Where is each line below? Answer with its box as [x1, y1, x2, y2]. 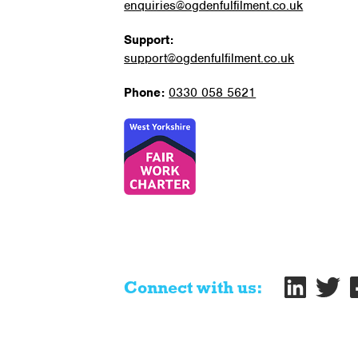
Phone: [124, 85, 169, 101]
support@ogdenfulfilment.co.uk [124, 50, 295, 66]
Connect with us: [124, 280, 264, 297]
